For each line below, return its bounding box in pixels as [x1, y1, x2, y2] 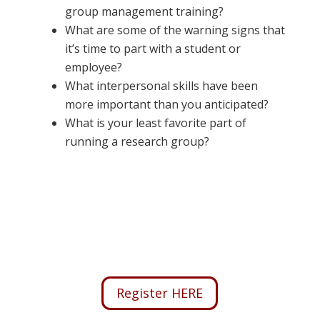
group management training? [64, 3, 224, 19]
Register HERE [116, 284, 204, 302]
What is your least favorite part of [64, 114, 246, 131]
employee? [64, 59, 122, 75]
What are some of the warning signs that [64, 21, 285, 38]
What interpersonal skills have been [64, 77, 258, 94]
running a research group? [64, 133, 209, 149]
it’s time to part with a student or [64, 40, 241, 56]
